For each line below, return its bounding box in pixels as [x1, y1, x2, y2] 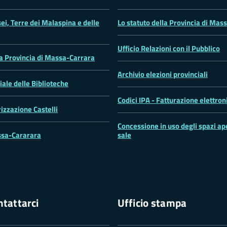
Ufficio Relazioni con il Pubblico [118, 42, 220, 54]
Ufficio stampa [118, 194, 187, 211]
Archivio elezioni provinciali [118, 68, 208, 80]
